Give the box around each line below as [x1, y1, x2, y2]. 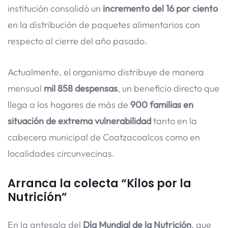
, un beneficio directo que [118, 82, 219, 94]
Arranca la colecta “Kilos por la [8, 175, 191, 191]
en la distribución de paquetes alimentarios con [8, 19, 200, 31]
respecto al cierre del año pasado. [8, 35, 147, 47]
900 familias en [130, 98, 193, 110]
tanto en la [151, 115, 197, 127]
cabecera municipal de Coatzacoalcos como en [8, 131, 200, 143]
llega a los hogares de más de [8, 98, 130, 110]
